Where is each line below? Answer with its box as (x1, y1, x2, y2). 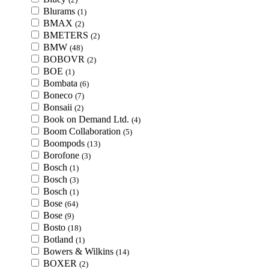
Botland (43, 234, 76, 244)
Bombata (43, 78, 80, 88)
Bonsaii (43, 102, 74, 112)
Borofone (43, 150, 82, 160)
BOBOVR (43, 54, 87, 64)
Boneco (43, 90, 75, 100)
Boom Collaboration (43, 126, 123, 136)
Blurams (43, 6, 77, 16)
